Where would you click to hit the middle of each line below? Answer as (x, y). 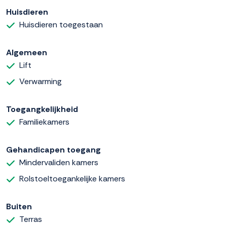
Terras (31, 219)
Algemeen (27, 53)
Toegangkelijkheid (42, 109)
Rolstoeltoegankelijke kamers (72, 179)
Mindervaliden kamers (59, 163)
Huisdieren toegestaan (61, 25)
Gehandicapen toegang (53, 150)
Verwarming (41, 82)
